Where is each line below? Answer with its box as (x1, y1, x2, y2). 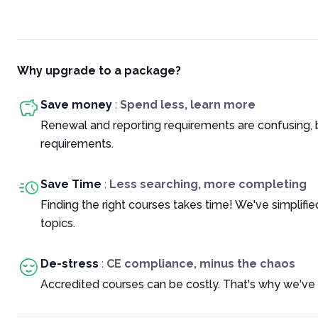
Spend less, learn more (120, 98, 256, 111)
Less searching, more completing (109, 177, 307, 191)
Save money (40, 98, 112, 111)
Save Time (40, 177, 102, 191)
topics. (40, 216, 75, 230)
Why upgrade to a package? (17, 64, 181, 77)
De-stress (40, 257, 99, 270)
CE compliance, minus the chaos (106, 257, 295, 270)
